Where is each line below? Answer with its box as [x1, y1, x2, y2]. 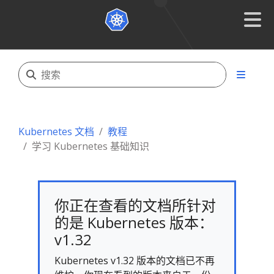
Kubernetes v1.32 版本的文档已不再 [54, 254, 215, 267]
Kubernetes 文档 [18, 125, 94, 138]
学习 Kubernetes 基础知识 [32, 139, 149, 153]
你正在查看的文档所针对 [54, 195, 216, 215]
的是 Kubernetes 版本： [54, 212, 213, 232]
